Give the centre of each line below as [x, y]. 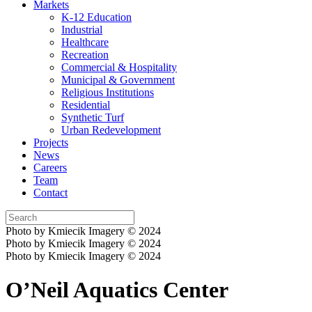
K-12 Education [96, 17]
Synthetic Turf [93, 117]
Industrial [82, 29]
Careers [50, 167]
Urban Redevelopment [111, 130]
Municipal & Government [118, 79]
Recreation [85, 54]
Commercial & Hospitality [119, 67]
